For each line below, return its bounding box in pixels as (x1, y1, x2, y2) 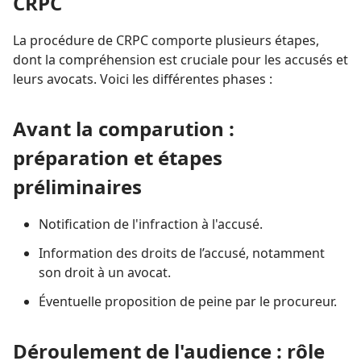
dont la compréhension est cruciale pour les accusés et (13, 50, 348, 68)
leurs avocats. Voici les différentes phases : (13, 69, 272, 88)
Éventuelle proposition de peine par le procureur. (39, 292, 337, 310)
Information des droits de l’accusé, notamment (39, 243, 325, 262)
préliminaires (13, 172, 142, 200)
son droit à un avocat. (39, 263, 171, 281)
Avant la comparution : (13, 114, 234, 142)
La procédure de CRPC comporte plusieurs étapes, (13, 31, 319, 49)
